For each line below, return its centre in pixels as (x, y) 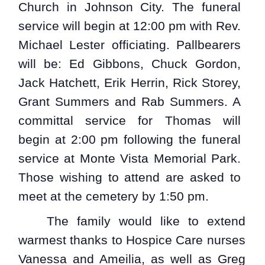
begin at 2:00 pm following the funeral (130, 139)
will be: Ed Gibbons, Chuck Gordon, (130, 63)
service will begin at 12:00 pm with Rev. (130, 25)
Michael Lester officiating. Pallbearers (130, 44)
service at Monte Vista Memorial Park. (130, 158)
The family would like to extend (146, 221)
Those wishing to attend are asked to (130, 177)
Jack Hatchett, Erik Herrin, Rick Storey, (130, 82)
